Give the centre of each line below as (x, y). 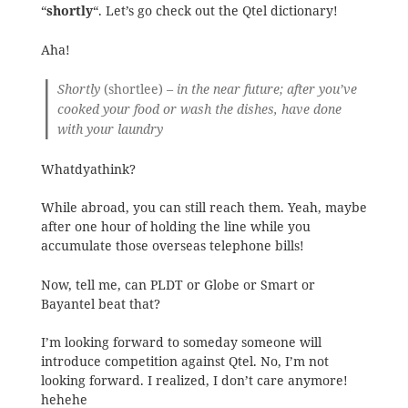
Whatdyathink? (88, 169)
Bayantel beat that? (100, 304)
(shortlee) (134, 90)
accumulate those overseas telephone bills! (172, 246)
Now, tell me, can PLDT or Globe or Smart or (178, 285)
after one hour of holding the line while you (175, 227)
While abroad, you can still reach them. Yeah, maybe (204, 208)
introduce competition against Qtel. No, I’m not (184, 362)
